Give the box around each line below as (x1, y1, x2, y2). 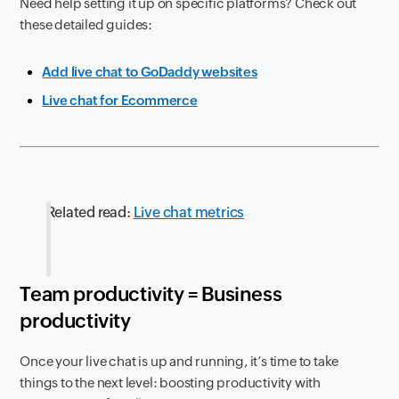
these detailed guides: (20, 17, 153, 33)
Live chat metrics (133, 204, 245, 222)
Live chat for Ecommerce (42, 93, 198, 109)
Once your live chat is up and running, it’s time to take (20, 354, 339, 370)
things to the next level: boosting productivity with (20, 375, 322, 391)
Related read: (46, 204, 134, 222)
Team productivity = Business (20, 283, 282, 306)
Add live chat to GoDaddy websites (42, 64, 257, 80)
